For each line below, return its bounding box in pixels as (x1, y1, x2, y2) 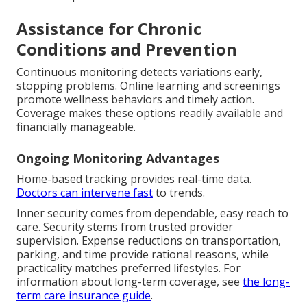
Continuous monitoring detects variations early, (16, 64, 262, 80)
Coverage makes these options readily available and (16, 106, 283, 121)
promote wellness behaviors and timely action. (16, 92, 254, 108)
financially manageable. (16, 119, 136, 135)
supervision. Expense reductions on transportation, (16, 233, 281, 249)
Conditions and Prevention (16, 38, 237, 61)
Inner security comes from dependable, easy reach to (16, 206, 288, 221)
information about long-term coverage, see (16, 274, 243, 290)
